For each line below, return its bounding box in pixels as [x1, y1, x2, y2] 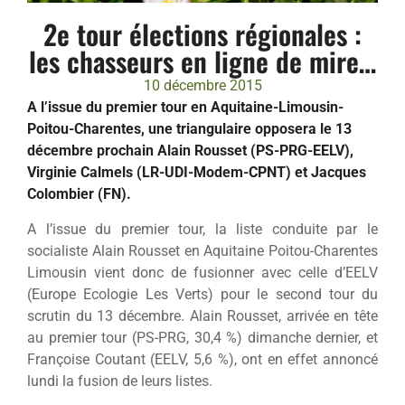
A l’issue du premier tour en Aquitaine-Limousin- [27, 99, 344, 117]
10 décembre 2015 [143, 77, 262, 95]
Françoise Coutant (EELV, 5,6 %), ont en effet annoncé [27, 350, 378, 368]
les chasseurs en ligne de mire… [29, 41, 376, 82]
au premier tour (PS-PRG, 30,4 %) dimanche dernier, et [27, 328, 378, 346]
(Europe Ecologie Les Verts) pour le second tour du [27, 285, 378, 303]
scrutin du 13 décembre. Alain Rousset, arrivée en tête [27, 306, 378, 325]
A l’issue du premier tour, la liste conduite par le [27, 220, 378, 238]
